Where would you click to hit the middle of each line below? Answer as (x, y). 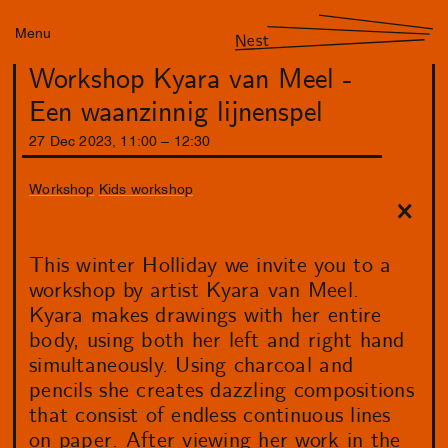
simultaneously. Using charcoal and (191, 365)
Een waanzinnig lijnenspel (176, 113)
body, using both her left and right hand (217, 340)
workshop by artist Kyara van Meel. (194, 290)
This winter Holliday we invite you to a (210, 265)
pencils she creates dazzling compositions (221, 390)
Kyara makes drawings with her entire (205, 315)
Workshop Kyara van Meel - (190, 80)
